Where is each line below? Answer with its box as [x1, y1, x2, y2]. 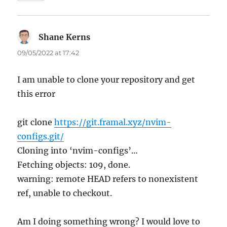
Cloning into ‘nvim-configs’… [17, 145, 138, 156]
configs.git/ [17, 131, 64, 142]
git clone [17, 117, 55, 128]
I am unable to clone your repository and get [17, 74, 196, 85]
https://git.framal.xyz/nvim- [54, 117, 172, 128]
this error [17, 89, 56, 99]
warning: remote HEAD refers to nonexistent [17, 174, 199, 184]
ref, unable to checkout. [17, 188, 112, 199]
